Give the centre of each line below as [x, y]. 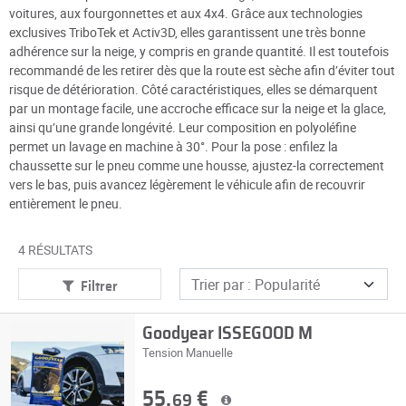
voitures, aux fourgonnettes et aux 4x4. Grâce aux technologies [186, 13]
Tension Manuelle [187, 353]
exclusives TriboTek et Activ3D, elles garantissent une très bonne [187, 32]
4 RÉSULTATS [55, 250]
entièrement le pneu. [66, 203]
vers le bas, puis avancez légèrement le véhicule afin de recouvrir [187, 184]
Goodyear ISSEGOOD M [227, 333]
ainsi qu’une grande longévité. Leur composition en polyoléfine [183, 127]
